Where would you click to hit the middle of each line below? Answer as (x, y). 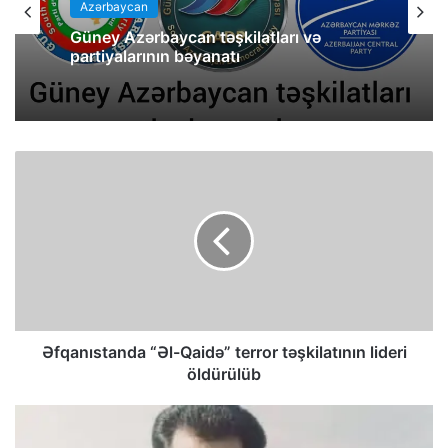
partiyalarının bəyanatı (155, 55)
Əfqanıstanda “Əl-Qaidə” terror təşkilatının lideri (224, 351)
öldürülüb (224, 373)
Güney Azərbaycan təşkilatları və (195, 36)
